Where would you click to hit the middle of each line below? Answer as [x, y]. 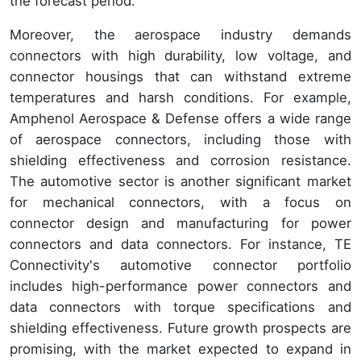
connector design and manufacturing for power [180, 223]
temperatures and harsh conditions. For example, [180, 97]
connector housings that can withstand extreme [180, 76]
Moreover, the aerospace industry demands [180, 34]
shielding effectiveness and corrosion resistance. [180, 160]
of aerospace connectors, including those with [180, 139]
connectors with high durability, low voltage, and [180, 55]
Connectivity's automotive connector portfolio [180, 265]
